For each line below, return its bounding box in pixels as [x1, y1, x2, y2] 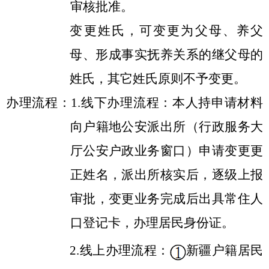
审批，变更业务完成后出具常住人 [70, 192, 263, 207]
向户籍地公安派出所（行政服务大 [70, 119, 263, 134]
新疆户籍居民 [186, 243, 264, 258]
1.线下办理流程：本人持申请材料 [71, 95, 264, 110]
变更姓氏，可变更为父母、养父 [70, 23, 263, 38]
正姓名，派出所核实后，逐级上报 [70, 168, 263, 183]
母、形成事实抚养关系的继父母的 [70, 47, 263, 62]
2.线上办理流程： [70, 243, 170, 258]
